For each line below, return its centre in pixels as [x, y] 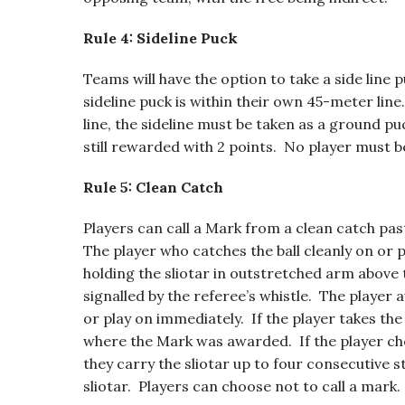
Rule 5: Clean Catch [153, 187]
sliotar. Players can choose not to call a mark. [242, 386]
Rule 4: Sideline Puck [160, 38]
